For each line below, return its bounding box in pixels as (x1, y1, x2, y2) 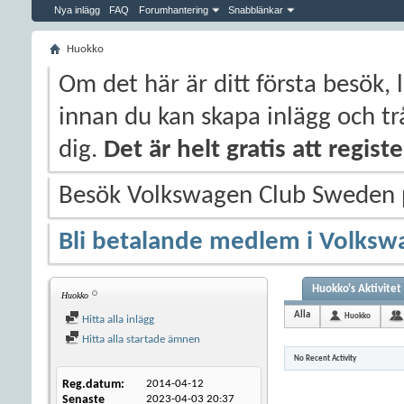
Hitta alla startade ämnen (79, 334, 200, 345)
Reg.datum (62, 378, 121, 391)
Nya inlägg (54, 5, 100, 15)
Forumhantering (139, 5, 208, 15)
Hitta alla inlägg (79, 314, 154, 326)
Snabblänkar (228, 5, 283, 15)
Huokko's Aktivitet (312, 283, 401, 295)
